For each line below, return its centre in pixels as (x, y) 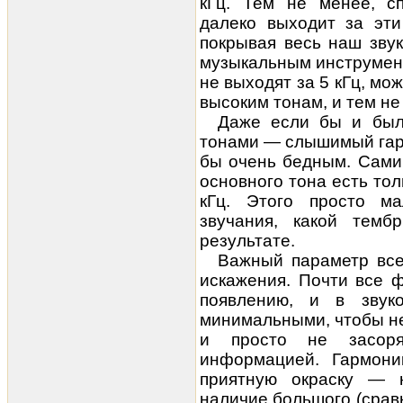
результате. (247, 241)
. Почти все (339, 280)
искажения (243, 280)
